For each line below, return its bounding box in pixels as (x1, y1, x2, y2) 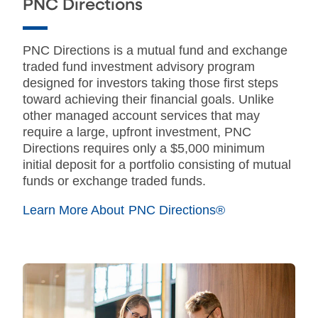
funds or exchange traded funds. (23, 173, 206, 188)
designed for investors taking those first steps (23, 75, 278, 90)
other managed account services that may (23, 108, 260, 123)
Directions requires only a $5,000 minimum (23, 141, 265, 155)
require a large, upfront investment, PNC (23, 124, 251, 139)
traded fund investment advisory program (23, 59, 255, 74)
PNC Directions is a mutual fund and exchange (23, 43, 287, 57)
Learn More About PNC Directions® (23, 202, 229, 217)
